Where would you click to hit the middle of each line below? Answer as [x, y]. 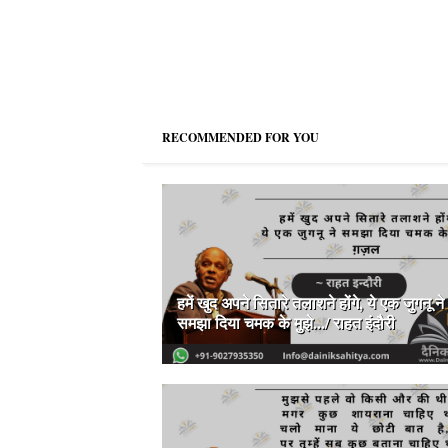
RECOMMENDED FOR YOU [240, 138]
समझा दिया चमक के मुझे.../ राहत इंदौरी [286, 323]
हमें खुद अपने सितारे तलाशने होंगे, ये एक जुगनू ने [310, 303]
